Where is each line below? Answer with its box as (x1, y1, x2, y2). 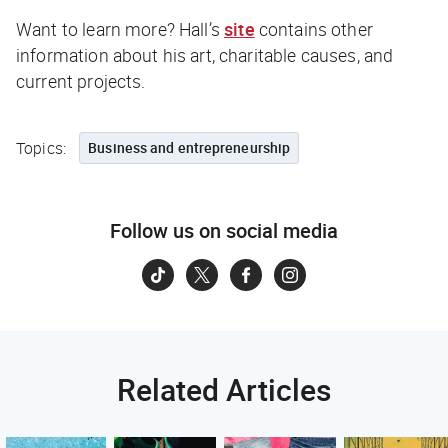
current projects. (16, 69, 146, 94)
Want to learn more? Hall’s (16, 17, 225, 42)
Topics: (16, 137, 67, 160)
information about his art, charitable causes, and (16, 43, 394, 68)
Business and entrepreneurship (88, 138, 291, 158)
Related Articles (117, 369, 331, 411)
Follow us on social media (110, 217, 338, 245)
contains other (254, 17, 373, 42)
